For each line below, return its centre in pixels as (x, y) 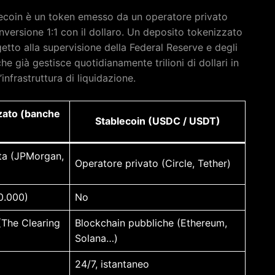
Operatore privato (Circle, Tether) (153, 163)
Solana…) (96, 238)
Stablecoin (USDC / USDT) (157, 121)
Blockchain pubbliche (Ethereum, (151, 223)
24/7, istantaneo (112, 264)
